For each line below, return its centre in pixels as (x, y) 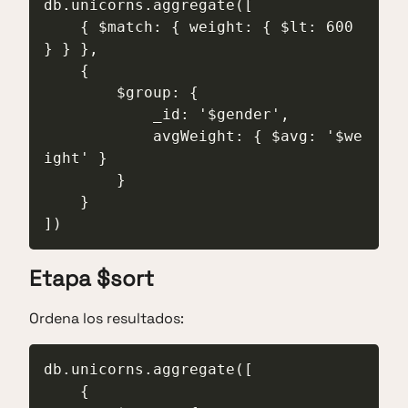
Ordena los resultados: (107, 318)
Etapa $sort (92, 278)
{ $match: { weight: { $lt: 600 (62, 26)
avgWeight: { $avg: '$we (98, 136)
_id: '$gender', (98, 114)
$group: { (80, 92)
